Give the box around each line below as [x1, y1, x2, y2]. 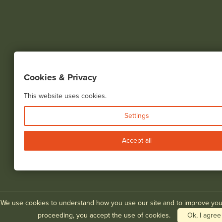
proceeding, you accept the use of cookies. [38, 211, 172, 220]
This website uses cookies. [23, 92, 107, 101]
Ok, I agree [187, 211, 221, 220]
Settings [124, 111, 149, 120]
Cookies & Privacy [23, 72, 97, 83]
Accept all [122, 136, 152, 145]
